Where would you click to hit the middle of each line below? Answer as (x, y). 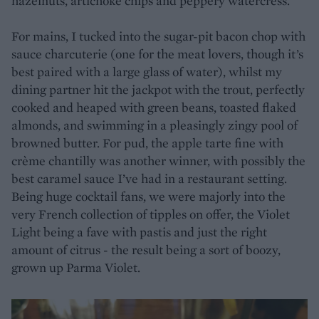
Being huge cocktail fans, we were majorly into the (148, 196)
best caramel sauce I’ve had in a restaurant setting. (149, 178)
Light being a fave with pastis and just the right (139, 231)
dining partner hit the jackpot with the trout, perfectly (158, 89)
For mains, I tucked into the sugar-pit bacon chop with (158, 36)
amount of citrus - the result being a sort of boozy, (146, 249)
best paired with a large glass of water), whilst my (147, 71)
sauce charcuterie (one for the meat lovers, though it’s (157, 53)
